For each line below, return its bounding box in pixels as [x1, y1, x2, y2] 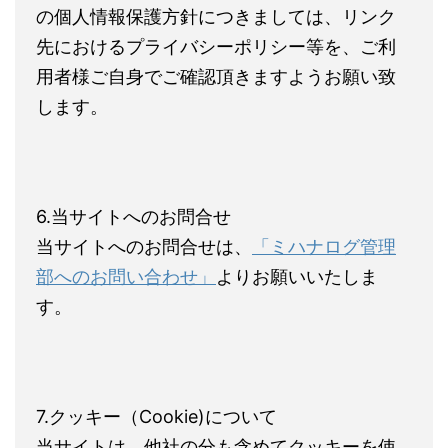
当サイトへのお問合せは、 [36, 236, 252, 257]
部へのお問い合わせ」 [36, 266, 216, 287]
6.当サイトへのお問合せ [36, 206, 231, 227]
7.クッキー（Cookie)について [36, 406, 277, 427]
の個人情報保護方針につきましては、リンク [36, 6, 396, 27]
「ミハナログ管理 [252, 236, 396, 257]
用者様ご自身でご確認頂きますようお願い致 [36, 66, 396, 87]
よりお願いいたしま [216, 266, 378, 287]
